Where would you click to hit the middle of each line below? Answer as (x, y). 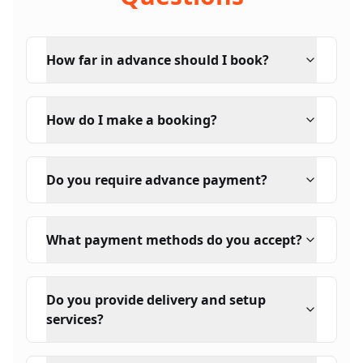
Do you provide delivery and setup (156, 300)
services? (75, 319)
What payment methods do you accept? (174, 240)
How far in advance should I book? (158, 60)
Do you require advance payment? (157, 180)
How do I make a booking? (132, 120)
